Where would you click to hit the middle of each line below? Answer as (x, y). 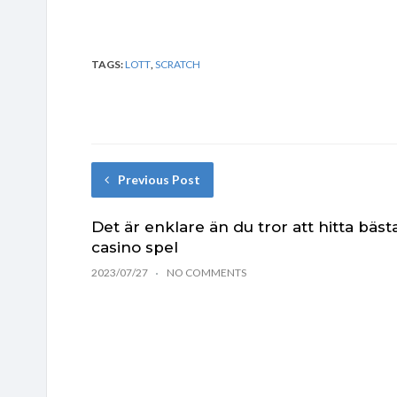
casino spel (135, 247)
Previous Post (159, 179)
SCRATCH (178, 64)
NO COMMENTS (206, 272)
